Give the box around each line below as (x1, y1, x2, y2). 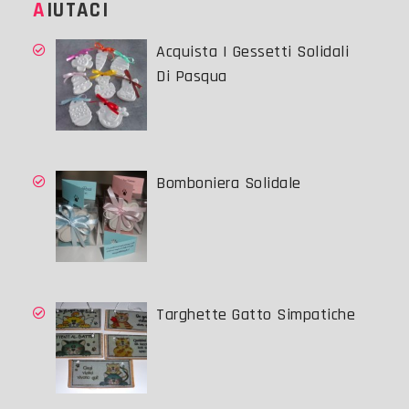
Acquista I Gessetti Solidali (156, 41, 350, 63)
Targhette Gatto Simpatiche (156, 304, 356, 326)
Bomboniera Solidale (156, 173, 301, 194)
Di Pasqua (156, 66, 227, 88)
